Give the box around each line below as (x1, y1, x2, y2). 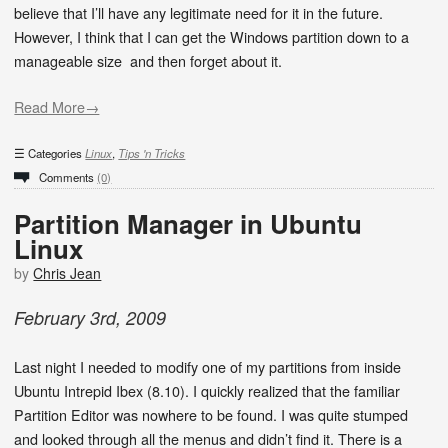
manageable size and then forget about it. (14, 50, 283, 72)
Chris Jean (33, 263, 102, 284)
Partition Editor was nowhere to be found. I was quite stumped (14, 403, 409, 425)
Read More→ (14, 95, 100, 117)
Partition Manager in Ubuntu (14, 204, 363, 242)
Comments (39, 169, 98, 186)
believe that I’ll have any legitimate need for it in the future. (14, 2, 384, 24)
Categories (28, 145, 86, 162)
